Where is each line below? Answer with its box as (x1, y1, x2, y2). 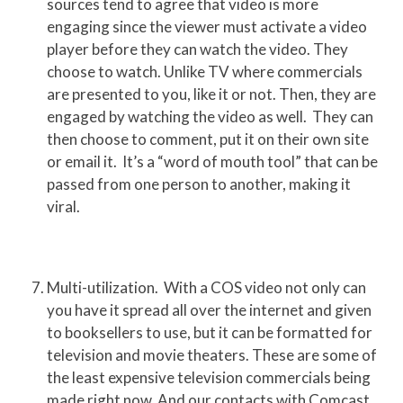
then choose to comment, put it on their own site (47, 130, 370, 149)
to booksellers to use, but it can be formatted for (47, 323, 373, 343)
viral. (47, 197, 81, 217)
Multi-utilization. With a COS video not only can (47, 278, 367, 298)
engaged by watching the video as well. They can (47, 107, 374, 127)
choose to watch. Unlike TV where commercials (47, 62, 363, 82)
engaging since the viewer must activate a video (47, 17, 368, 37)
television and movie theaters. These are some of (47, 345, 378, 365)
